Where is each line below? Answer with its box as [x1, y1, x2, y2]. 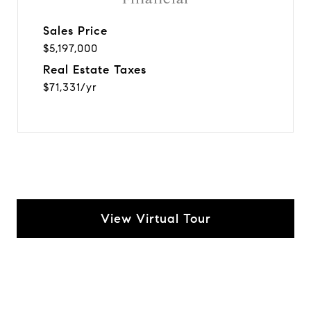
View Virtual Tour [100, 210, 211, 226]
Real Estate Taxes [43, 62, 146, 77]
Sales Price [43, 23, 108, 38]
